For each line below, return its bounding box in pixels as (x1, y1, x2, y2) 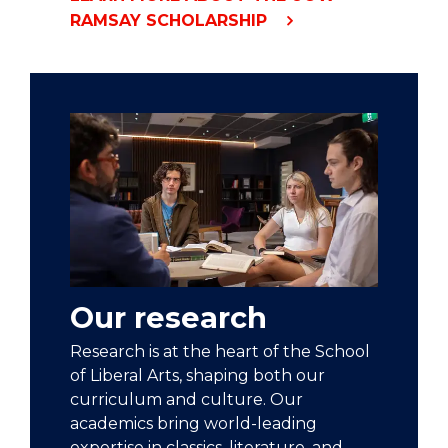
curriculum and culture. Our (70, 389, 303, 409)
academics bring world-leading (70, 413, 317, 433)
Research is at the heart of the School (70, 341, 370, 361)
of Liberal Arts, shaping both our (70, 365, 325, 385)
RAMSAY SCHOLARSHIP (70, 11, 272, 31)
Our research (70, 299, 267, 335)
